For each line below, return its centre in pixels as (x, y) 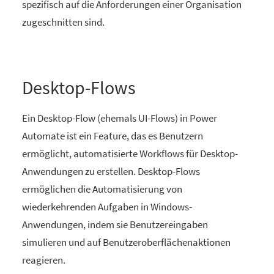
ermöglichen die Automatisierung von (102, 189)
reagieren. (44, 260)
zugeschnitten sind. (63, 22)
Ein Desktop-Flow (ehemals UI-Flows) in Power (120, 118)
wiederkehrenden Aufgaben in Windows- (107, 207)
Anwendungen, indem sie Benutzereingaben (115, 224)
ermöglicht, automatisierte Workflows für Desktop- (130, 154)
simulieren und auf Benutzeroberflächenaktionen (126, 242)
